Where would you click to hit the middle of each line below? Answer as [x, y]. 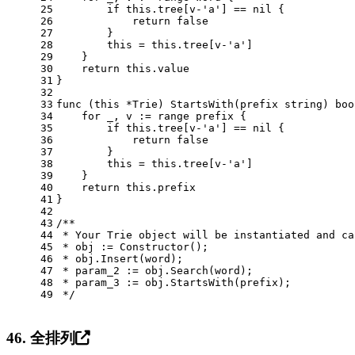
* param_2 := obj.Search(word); [155, 270]
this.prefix [158, 187]
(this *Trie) [126, 104]
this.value [155, 68]
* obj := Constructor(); [132, 246]
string [303, 104]
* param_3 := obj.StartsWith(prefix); [174, 282]
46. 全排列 [41, 338]
